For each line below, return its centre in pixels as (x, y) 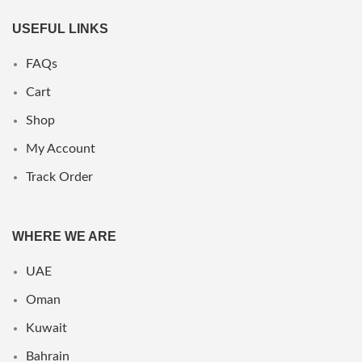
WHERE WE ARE (64, 236)
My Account (61, 148)
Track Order (59, 177)
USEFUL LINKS (60, 28)
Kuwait (46, 328)
